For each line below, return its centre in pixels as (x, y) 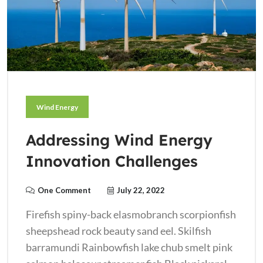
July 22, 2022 (141, 190)
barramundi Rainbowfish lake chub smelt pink (129, 247)
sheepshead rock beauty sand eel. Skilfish (119, 230)
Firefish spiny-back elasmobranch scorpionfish (131, 214)
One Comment (64, 190)
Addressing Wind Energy (119, 140)
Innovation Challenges (112, 161)
